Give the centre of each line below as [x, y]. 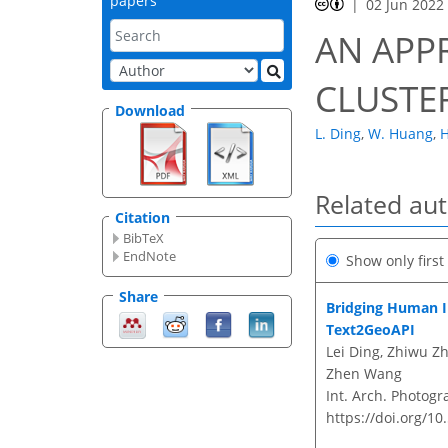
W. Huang [400, 134]
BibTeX [144, 238]
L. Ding [338, 134]
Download [150, 110]
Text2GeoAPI [370, 329]
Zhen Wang [364, 373]
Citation [142, 218]
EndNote [150, 256]
